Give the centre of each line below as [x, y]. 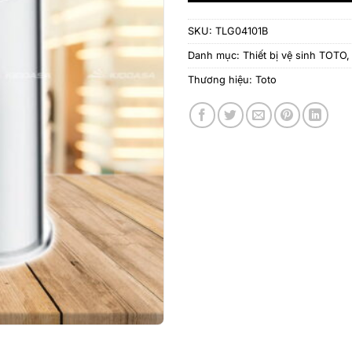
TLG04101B [242, 31]
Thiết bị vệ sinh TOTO [295, 55]
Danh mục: [215, 55]
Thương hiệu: [222, 79]
